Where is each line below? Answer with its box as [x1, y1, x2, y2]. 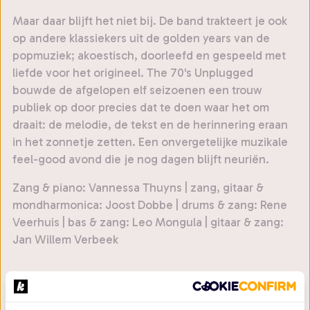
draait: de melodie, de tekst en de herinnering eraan [12, 118, 288, 132]
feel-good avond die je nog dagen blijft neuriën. [12, 152, 269, 167]
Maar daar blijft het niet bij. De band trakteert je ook [12, 14, 287, 28]
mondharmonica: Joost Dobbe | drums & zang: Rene [12, 198, 287, 212]
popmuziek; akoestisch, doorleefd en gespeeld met [12, 48, 286, 63]
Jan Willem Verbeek [12, 232, 118, 247]
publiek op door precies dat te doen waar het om [12, 100, 269, 115]
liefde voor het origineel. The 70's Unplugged [12, 66, 253, 80]
